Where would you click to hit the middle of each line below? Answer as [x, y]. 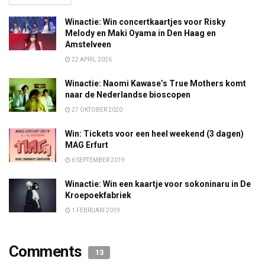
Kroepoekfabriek [98, 195]
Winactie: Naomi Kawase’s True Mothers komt [156, 83]
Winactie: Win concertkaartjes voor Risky [145, 22]
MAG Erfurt [87, 145]
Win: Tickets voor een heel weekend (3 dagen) [154, 133]
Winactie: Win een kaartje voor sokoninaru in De [158, 184]
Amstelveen [88, 44]
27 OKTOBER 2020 [96, 109]
